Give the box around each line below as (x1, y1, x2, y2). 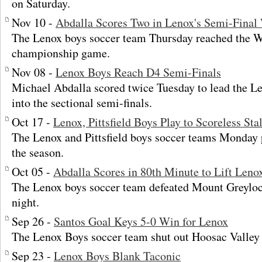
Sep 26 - (12, 213, 54, 229)
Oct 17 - (12, 114, 53, 130)
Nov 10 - (12, 15, 56, 30)
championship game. (12, 45, 110, 61)
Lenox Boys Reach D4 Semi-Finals (56, 64, 221, 80)
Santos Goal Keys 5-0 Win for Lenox (54, 213, 228, 229)
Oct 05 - (12, 164, 53, 180)
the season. (12, 144, 64, 160)
